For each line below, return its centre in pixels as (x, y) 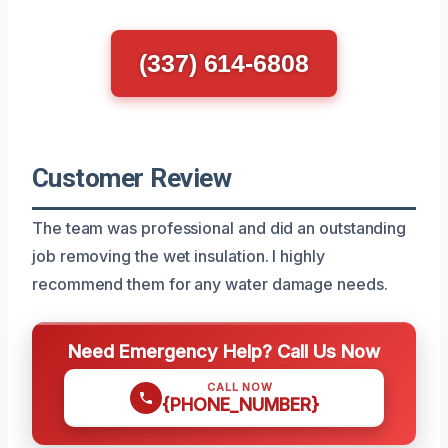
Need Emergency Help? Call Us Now (224, 350)
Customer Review (132, 177)
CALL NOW (240, 386)
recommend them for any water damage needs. (210, 283)
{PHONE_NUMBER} (240, 404)
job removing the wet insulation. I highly (178, 255)
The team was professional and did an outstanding (219, 227)
